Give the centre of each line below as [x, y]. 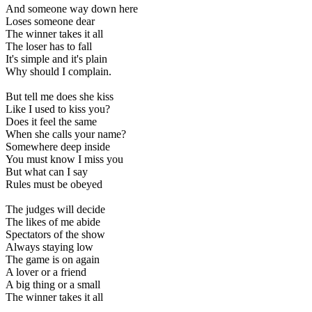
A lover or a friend [46, 272]
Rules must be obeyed [54, 185]
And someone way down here [72, 9]
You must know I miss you [64, 159]
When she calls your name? [66, 134]
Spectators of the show [55, 235]
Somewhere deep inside [58, 147]
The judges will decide [55, 210]
